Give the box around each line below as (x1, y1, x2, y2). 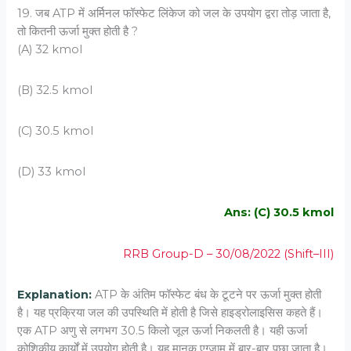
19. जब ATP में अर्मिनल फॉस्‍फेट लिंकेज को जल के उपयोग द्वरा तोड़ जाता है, (17, 5, 331, 20)
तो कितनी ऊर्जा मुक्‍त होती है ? (17, 24, 139, 38)
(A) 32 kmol (17, 42, 83, 56)
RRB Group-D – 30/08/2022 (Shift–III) (122, 246, 334, 261)
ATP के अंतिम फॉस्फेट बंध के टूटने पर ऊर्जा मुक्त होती (92, 287, 322, 302)
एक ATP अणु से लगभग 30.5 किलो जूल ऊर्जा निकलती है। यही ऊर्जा (17, 323, 308, 338)
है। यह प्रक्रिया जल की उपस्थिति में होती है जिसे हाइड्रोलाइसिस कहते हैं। (17, 305, 324, 320)
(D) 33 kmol (17, 165, 86, 179)
